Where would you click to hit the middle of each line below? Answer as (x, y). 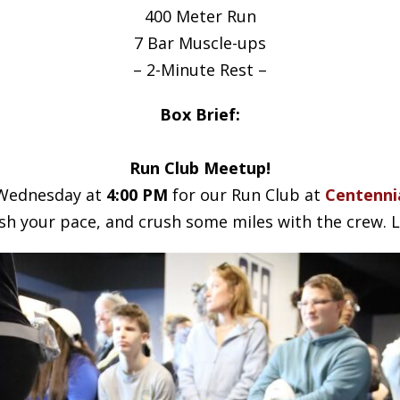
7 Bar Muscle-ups (200, 43)
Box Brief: (200, 114)
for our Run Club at (246, 195)
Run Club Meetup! (200, 168)
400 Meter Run (200, 16)
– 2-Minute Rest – (200, 70)
